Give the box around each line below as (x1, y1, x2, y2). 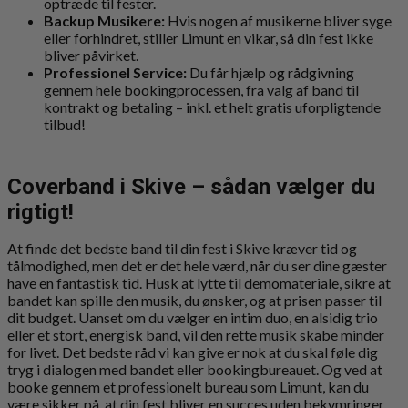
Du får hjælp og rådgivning (187, 63, 354, 81)
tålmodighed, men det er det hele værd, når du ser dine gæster (7, 257, 387, 275)
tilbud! (44, 115, 86, 133)
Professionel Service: (44, 63, 187, 81)
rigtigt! (7, 199, 74, 226)
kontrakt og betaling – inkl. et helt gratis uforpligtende (44, 97, 381, 116)
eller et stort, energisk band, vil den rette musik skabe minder (7, 326, 384, 344)
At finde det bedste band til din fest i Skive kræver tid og (7, 240, 357, 258)
